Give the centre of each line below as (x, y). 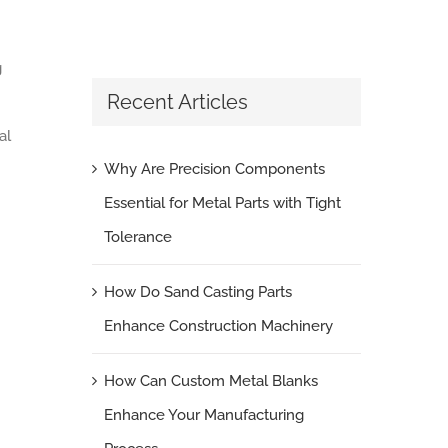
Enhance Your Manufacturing (203, 415)
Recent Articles (177, 101)
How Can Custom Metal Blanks (210, 381)
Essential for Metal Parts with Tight (222, 203)
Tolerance (137, 237)
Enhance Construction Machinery (218, 326)
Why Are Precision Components (214, 169)
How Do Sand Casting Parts (197, 292)
